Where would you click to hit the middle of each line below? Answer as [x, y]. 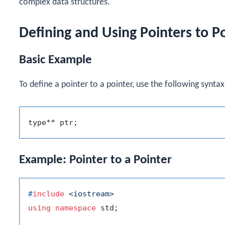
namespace [76, 208]
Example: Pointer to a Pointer [95, 160]
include [48, 194]
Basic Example [55, 60]
